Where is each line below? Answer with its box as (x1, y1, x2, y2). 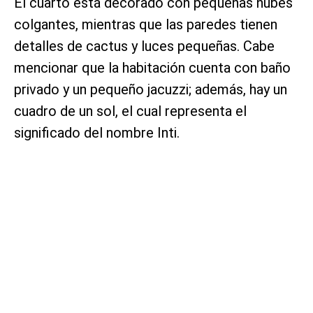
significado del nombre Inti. (14, 124, 180, 141)
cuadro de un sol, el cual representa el (14, 102, 247, 119)
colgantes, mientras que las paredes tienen (14, 15, 277, 33)
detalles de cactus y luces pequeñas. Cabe (14, 37, 275, 54)
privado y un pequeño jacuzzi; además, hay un (14, 80, 287, 98)
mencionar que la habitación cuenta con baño (14, 59, 291, 76)
